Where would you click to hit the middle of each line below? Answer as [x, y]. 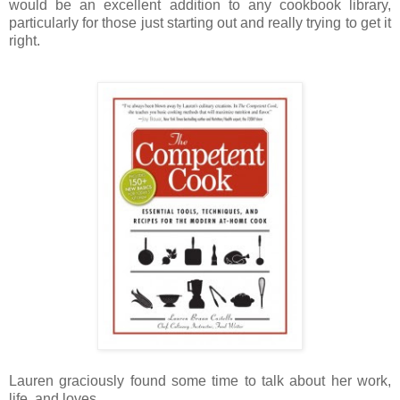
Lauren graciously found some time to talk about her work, [200, 380]
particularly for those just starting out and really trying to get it [200, 22]
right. [25, 40]
